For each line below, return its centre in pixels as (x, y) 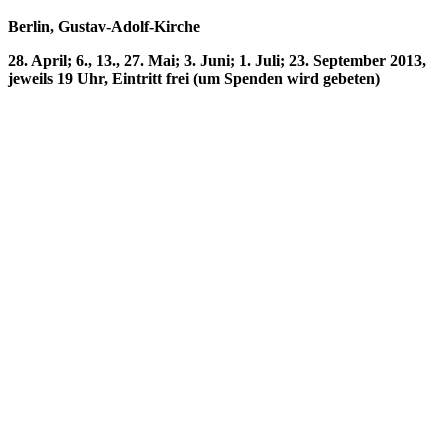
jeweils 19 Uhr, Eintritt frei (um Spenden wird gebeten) (194, 78)
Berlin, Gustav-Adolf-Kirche (104, 26)
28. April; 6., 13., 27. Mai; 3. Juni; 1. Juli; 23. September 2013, (217, 60)
